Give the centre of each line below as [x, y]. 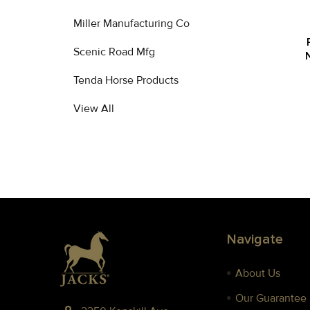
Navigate [255, 239]
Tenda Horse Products [126, 80]
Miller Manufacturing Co [131, 24]
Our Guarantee [271, 298]
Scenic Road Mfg [114, 52]
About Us [258, 273]
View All [94, 109]
